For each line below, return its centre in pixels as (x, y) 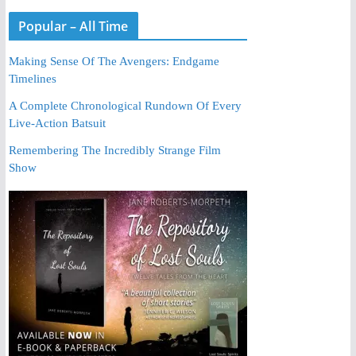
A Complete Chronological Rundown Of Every (125, 105)
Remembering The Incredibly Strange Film (114, 150)
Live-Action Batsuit (57, 123)
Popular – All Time (73, 26)
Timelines (32, 78)
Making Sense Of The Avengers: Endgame (114, 61)
